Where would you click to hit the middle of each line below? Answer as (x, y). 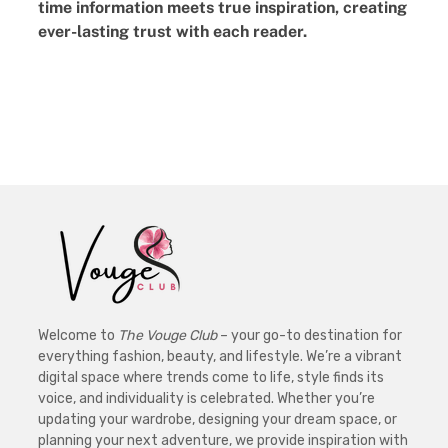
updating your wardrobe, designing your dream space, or (217, 419)
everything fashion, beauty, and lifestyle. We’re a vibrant (220, 356)
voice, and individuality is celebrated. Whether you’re (206, 398)
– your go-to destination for (309, 335)
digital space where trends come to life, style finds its (211, 377)
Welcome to (78, 335)
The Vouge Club (167, 335)
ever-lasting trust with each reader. (172, 31)
